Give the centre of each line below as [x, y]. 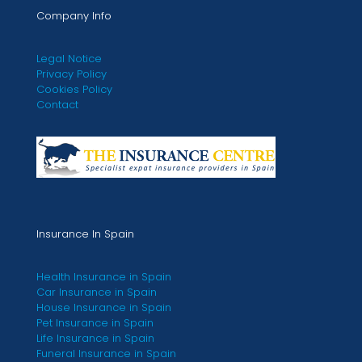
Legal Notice [69, 59]
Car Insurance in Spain [97, 292]
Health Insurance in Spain [104, 277]
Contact [57, 105]
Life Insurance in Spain [95, 338]
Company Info [74, 16]
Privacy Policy [72, 74]
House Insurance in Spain [104, 307]
